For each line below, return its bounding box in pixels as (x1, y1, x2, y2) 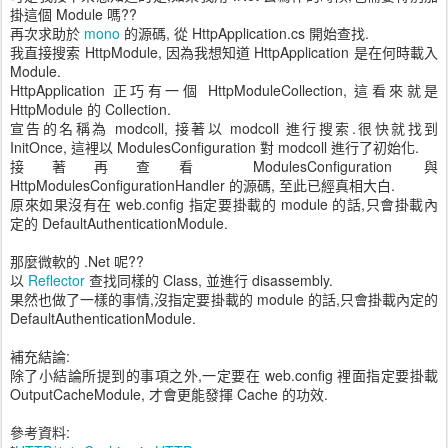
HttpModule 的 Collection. (10, 99, 171, 119)
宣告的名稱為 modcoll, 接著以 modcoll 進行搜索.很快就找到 (10, 118, 438, 138)
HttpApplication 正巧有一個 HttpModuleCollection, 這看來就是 (10, 80, 438, 100)
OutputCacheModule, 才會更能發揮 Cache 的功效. (10, 384, 328, 404)
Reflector (28, 270, 85, 290)
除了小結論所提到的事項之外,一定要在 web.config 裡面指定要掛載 (10, 365, 438, 385)
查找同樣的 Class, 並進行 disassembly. (85, 270, 333, 290)
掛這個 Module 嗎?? (10, 4, 137, 24)
